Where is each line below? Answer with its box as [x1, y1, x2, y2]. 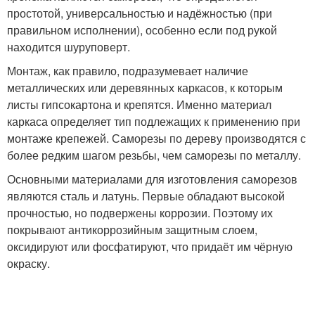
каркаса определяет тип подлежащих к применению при [7, 112, 300, 129]
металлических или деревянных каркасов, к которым [7, 79, 283, 96]
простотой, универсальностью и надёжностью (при [7, 4, 272, 21]
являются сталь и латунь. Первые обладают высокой [7, 187, 285, 204]
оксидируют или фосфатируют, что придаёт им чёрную [7, 238, 292, 255]
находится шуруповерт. [7, 38, 130, 55]
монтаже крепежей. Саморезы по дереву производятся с [7, 129, 306, 146]
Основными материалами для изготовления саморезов [7, 170, 297, 187]
